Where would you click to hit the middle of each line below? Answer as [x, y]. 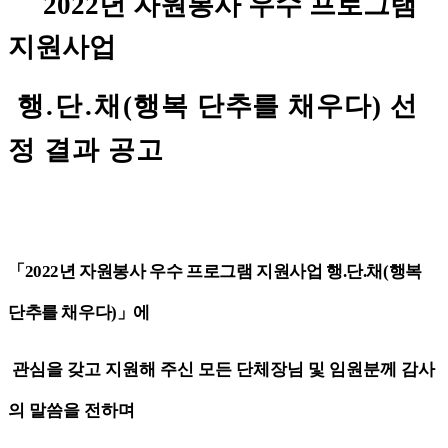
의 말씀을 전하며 [73, 411]
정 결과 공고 [86, 149]
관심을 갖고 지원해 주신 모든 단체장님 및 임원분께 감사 [223, 370]
